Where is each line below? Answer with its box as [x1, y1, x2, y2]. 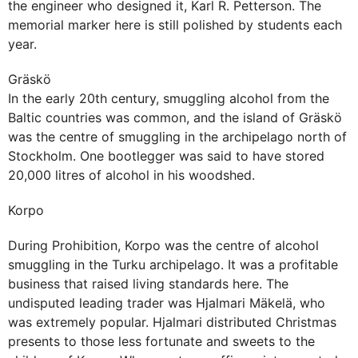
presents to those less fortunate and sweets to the [8, 333, 315, 350]
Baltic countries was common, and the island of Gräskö [8, 109, 342, 126]
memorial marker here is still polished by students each [8, 17, 342, 34]
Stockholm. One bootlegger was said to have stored [8, 148, 324, 165]
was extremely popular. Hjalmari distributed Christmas [8, 314, 336, 331]
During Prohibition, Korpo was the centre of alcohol [8, 237, 319, 254]
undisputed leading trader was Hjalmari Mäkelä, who [8, 295, 325, 312]
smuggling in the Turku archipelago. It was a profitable [8, 257, 338, 273]
